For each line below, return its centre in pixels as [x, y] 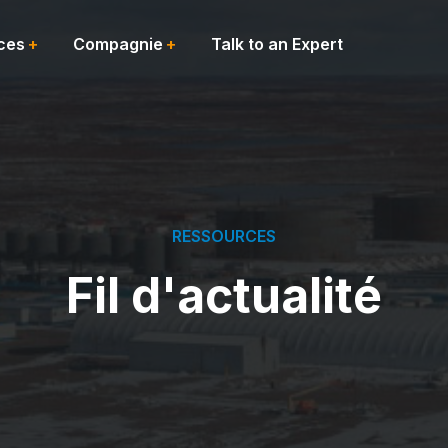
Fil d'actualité [224, 295]
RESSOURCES [224, 236]
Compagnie [118, 44]
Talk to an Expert [277, 44]
